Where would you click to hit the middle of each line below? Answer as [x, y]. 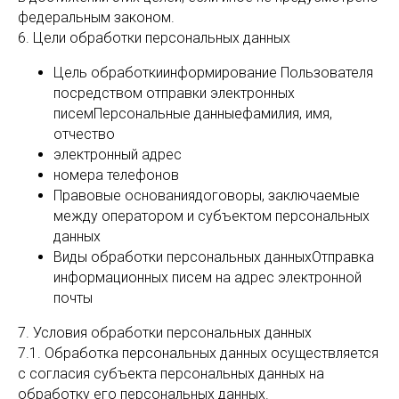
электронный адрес [118, 155]
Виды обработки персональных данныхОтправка [214, 257]
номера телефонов [116, 175]
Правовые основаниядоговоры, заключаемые [207, 195]
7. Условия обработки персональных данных [165, 333]
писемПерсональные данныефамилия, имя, [193, 114]
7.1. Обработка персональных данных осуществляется [198, 353]
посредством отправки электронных [174, 93]
